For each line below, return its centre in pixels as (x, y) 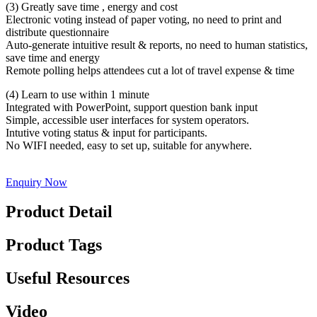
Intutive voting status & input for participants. (106, 132)
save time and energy (53, 57)
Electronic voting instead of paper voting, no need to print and (144, 19)
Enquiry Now (36, 182)
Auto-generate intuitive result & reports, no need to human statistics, (157, 45)
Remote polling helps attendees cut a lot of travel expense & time (150, 70)
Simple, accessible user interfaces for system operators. (127, 120)
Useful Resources (68, 278)
